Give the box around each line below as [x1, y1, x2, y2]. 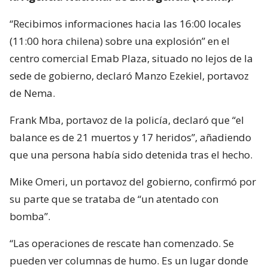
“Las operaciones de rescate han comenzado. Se [10, 236, 234, 250]
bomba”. [10, 209, 50, 223]
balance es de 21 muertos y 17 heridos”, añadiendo [10, 130, 251, 144]
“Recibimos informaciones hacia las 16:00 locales [10, 16, 241, 31]
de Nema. [10, 86, 55, 100]
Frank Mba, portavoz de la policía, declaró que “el [10, 112, 244, 127]
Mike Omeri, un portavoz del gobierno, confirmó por [10, 174, 256, 188]
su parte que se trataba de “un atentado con [10, 191, 218, 206]
